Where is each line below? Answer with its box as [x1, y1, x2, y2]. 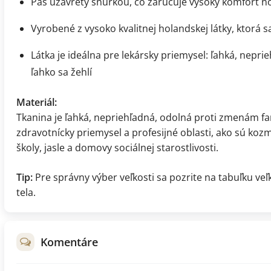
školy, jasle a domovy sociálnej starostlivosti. [16, 140, 218, 154]
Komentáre [41, 234, 98, 249]
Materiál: [16, 95, 57, 109]
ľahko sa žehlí [31, 65, 92, 79]
